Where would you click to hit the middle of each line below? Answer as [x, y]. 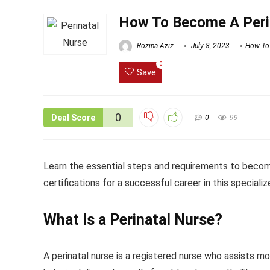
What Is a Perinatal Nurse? [133, 220]
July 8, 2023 [209, 46]
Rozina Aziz [154, 46]
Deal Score [73, 118]
